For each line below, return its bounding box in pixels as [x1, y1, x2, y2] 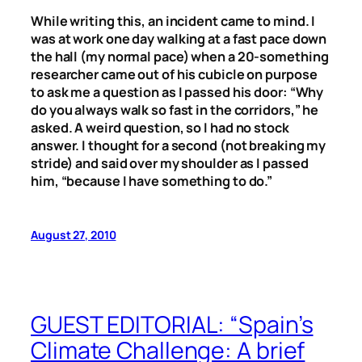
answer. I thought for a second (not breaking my [31, 136, 326, 154]
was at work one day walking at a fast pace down [31, 29, 327, 48]
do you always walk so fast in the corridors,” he [31, 100, 319, 119]
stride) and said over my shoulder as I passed [31, 154, 309, 172]
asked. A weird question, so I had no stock [31, 118, 289, 137]
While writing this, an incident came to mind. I [31, 11, 316, 30]
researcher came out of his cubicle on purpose [31, 65, 318, 83]
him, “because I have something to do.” [31, 171, 273, 190]
